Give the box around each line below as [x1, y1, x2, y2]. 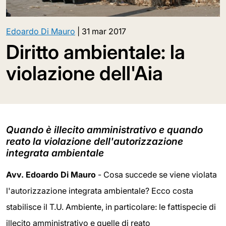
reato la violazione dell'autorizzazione [6, 135, 183, 147]
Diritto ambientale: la [6, 40, 185, 64]
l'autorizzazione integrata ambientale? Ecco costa [6, 185, 193, 196]
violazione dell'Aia [6, 61, 163, 85]
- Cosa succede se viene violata [96, 169, 217, 180]
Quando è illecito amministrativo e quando [6, 123, 203, 136]
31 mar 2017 [82, 26, 126, 36]
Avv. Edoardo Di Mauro [6, 169, 96, 180]
